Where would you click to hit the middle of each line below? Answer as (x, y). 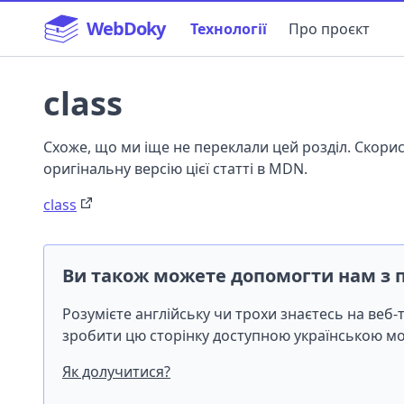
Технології (229, 29)
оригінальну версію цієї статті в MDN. (175, 169)
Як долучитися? (116, 372)
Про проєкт (329, 29)
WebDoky (126, 28)
